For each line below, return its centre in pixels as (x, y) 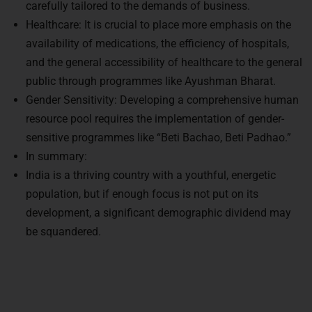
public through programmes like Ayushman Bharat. (151, 77)
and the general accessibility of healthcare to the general (164, 58)
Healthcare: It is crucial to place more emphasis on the (158, 21)
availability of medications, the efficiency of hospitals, (157, 39)
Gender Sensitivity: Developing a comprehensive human (162, 96)
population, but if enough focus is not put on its (142, 190)
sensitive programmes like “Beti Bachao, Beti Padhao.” (158, 133)
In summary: (56, 152)
